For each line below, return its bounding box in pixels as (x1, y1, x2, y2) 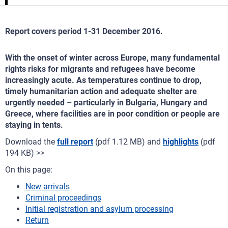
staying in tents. (5, 120, 63, 130)
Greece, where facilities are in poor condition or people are (5, 109, 220, 119)
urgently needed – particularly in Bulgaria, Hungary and (5, 98, 207, 107)
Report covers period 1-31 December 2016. (5, 26, 163, 36)
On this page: (5, 165, 52, 175)
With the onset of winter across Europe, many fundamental (5, 53, 220, 63)
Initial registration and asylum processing (25, 204, 174, 214)
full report (57, 137, 93, 147)
